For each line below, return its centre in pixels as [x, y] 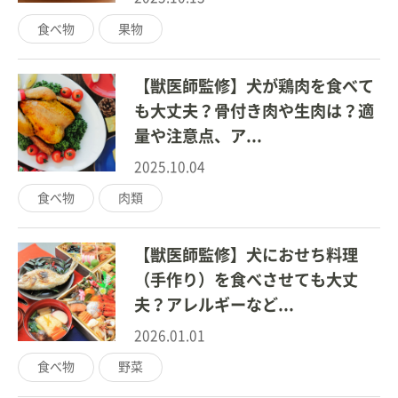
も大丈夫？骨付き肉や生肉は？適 [255, 111]
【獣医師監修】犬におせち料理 [247, 255]
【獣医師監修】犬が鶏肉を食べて [255, 86]
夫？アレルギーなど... [215, 305]
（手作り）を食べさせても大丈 [247, 280]
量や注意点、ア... [199, 135]
